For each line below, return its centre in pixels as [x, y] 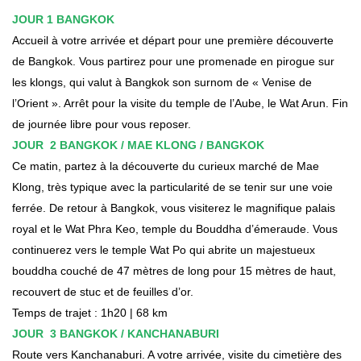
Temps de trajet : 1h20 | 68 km [90, 312]
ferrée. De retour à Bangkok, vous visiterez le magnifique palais [174, 207]
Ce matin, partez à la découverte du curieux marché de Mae [166, 166]
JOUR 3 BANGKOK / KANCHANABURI [116, 333]
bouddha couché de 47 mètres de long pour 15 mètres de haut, [174, 270]
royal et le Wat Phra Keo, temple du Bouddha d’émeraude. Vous [175, 228]
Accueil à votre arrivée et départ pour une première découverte [173, 40]
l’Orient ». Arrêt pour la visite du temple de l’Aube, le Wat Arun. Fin [180, 103]
